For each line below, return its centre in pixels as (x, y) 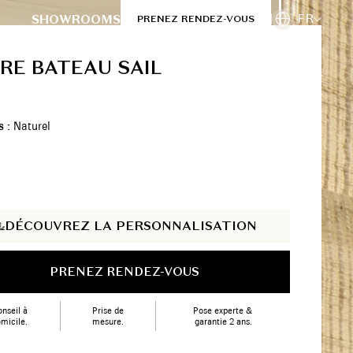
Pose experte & (223, 310)
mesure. (108, 321)
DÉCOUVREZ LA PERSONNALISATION (130, 226)
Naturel (32, 126)
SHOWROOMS (76, 19)
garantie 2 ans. (223, 321)
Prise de (108, 310)
